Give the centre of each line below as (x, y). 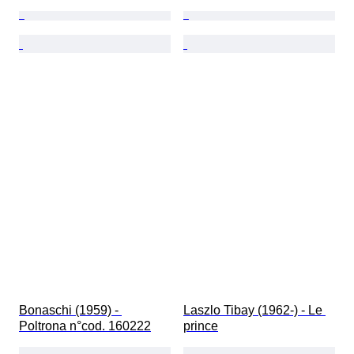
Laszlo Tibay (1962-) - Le (254, 311)
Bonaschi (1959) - (70, 311)
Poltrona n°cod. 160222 (85, 326)
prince (201, 326)
